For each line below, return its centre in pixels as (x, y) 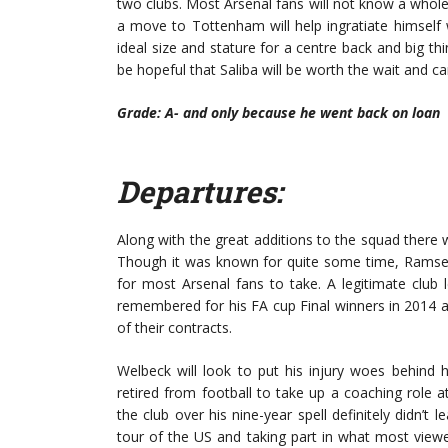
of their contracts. (174, 327)
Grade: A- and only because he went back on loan (278, 112)
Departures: (200, 191)
